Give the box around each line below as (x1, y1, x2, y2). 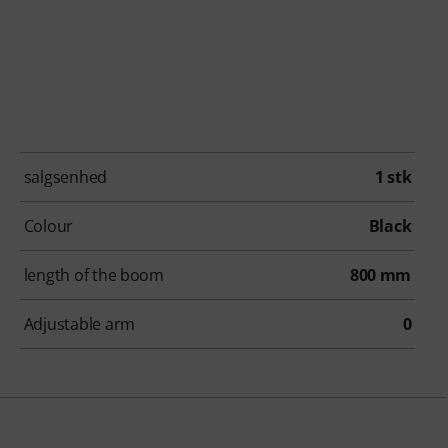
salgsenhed (23, 166, 108, 189)
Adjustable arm (23, 313, 135, 336)
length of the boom (23, 264, 164, 287)
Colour (23, 215, 74, 238)
